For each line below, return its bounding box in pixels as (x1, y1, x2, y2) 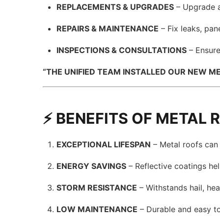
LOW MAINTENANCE (56, 204, 138, 214)
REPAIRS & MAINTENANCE (56, 24, 159, 33)
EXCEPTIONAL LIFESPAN (56, 139, 151, 149)
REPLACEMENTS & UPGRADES (56, 2, 174, 12)
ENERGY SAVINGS (56, 161, 127, 171)
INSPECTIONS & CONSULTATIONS (56, 45, 187, 55)
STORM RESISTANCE (56, 183, 137, 192)
